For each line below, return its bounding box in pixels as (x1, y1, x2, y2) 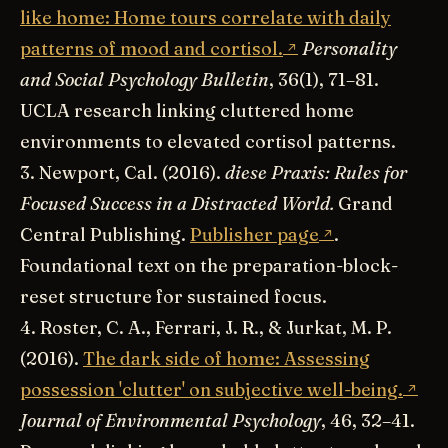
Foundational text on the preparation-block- (20, 254, 398, 278)
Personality (302, 37, 397, 61)
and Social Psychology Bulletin (20, 68, 269, 92)
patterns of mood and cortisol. (20, 37, 283, 61)
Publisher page (190, 223, 319, 247)
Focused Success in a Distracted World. (20, 192, 334, 216)
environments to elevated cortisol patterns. (20, 130, 396, 154)
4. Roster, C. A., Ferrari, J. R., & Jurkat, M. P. (20, 316, 392, 340)
